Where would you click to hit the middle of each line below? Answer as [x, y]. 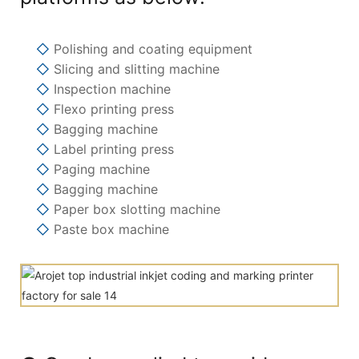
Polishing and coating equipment [151, 49]
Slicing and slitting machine [135, 69]
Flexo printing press [112, 109]
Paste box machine [109, 230]
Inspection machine [110, 89]
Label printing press [112, 149]
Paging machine [100, 169]
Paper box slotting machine [135, 210]
